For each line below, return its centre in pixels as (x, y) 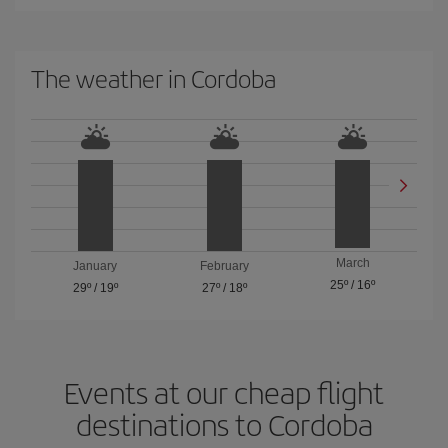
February (224, 266)
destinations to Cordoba (224, 424)
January (95, 266)
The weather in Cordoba (153, 78)
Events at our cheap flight (224, 392)
